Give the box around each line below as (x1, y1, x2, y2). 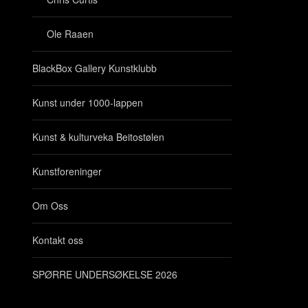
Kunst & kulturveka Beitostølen (32, 130, 164, 144)
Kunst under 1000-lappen (32, 96, 143, 109)
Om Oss (32, 199, 68, 212)
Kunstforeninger (32, 164, 102, 178)
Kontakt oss (32, 233, 83, 247)
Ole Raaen (47, 27, 93, 41)
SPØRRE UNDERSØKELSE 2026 (32, 267, 177, 281)
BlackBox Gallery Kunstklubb (32, 61, 157, 75)
